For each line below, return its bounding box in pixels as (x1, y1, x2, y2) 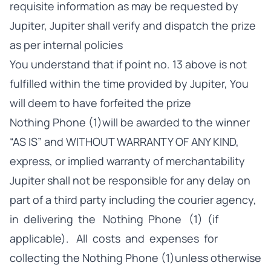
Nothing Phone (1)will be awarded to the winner (10, 115, 250, 129)
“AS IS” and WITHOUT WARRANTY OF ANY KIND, (10, 134, 239, 149)
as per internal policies (10, 38, 123, 52)
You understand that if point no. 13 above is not (10, 57, 247, 71)
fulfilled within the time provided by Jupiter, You (10, 76, 249, 91)
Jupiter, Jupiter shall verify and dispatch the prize (10, 18, 256, 33)
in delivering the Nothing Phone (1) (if (10, 212, 223, 226)
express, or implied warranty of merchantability (10, 154, 245, 168)
